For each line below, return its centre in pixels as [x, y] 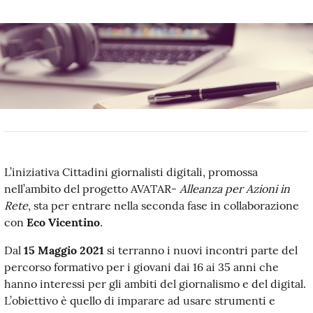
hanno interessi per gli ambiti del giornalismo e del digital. [155, 283]
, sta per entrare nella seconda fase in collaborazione [163, 205]
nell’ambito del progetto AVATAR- [92, 188]
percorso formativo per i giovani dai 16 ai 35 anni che [141, 267]
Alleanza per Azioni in [235, 188]
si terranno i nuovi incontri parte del [201, 250]
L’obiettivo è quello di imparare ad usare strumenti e [140, 300]
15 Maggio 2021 [64, 250]
